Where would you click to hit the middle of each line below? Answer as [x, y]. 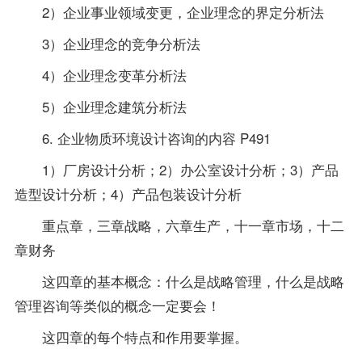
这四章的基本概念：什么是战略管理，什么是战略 [179, 280]
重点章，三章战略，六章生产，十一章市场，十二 [179, 225]
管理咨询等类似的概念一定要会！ [117, 305]
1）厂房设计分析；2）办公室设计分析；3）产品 [176, 169]
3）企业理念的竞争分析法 [107, 43]
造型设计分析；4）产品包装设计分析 [128, 193]
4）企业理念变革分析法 [100, 74]
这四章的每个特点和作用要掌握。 [131, 336]
